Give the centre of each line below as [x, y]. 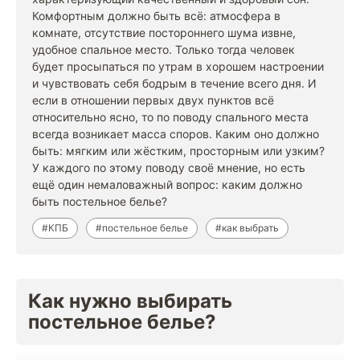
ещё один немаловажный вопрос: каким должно [167, 184]
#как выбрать [247, 228]
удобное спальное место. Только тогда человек [164, 49]
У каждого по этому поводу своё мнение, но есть [169, 168]
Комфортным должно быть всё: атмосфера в [156, 16]
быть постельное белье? [100, 201]
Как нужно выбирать [130, 301]
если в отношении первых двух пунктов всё [153, 100]
